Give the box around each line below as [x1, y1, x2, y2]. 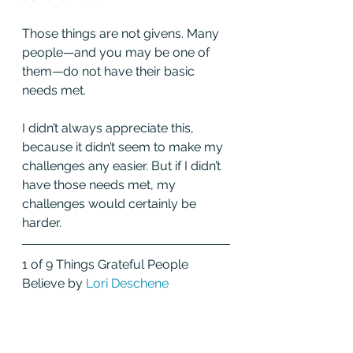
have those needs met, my [22, 176, 179, 192]
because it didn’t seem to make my [22, 139, 226, 154]
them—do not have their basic [22, 63, 198, 79]
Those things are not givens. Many [22, 25, 222, 41]
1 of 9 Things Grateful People [22, 256, 191, 272]
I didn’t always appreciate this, [22, 120, 197, 136]
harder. [22, 214, 65, 230]
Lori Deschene [86, 275, 172, 291]
